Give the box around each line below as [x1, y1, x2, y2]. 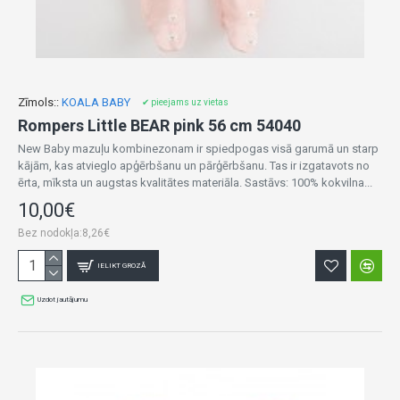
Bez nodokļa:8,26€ [18, 227, 110, 239]
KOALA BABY [62, 96, 130, 109]
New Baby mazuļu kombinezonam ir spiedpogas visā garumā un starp [18, 142, 379, 155]
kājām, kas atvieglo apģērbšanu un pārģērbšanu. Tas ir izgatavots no [18, 159, 370, 172]
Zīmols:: [18, 96, 59, 109]
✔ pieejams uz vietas [142, 97, 229, 107]
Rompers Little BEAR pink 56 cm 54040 [18, 116, 301, 135]
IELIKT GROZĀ [97, 261, 146, 270]
